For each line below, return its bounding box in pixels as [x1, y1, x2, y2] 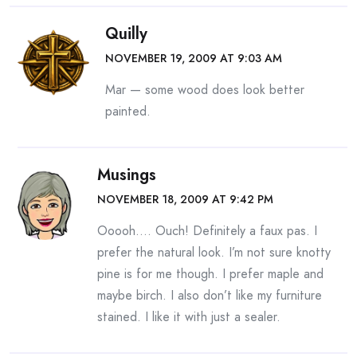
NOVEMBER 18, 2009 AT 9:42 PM [97, 191, 273, 207]
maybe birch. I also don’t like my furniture [97, 286, 322, 304]
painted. [105, 102, 151, 120]
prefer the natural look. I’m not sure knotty [97, 243, 331, 261]
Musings [97, 163, 156, 186]
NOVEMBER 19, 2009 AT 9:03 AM [105, 50, 282, 66]
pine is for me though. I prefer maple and [97, 265, 324, 283]
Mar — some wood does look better [105, 80, 304, 99]
